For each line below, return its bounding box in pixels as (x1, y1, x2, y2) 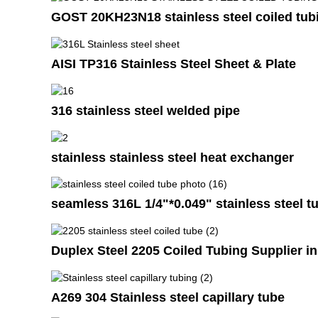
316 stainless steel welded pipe (51, 103, 240, 118)
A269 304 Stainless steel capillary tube (51, 290, 285, 305)
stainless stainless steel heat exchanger (51, 150, 294, 165)
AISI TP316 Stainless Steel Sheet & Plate (51, 56, 296, 71)
